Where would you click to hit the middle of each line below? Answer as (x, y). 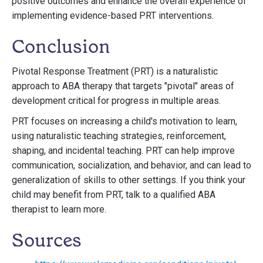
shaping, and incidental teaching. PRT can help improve (123, 151)
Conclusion (61, 46)
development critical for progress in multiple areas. (116, 101)
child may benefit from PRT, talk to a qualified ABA (114, 195)
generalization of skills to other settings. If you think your (129, 180)
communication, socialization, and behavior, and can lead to (131, 165)
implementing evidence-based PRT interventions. (113, 16)
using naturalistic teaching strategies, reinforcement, (119, 136)
